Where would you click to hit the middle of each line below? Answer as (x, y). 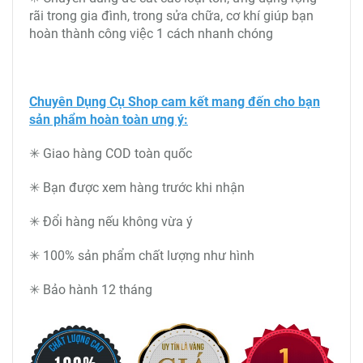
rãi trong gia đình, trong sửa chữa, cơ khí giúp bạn (171, 16)
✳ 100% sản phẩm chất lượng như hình (142, 256)
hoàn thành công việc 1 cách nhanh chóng (153, 34)
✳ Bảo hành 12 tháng (91, 290)
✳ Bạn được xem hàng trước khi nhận (137, 188)
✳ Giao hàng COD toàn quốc (111, 154)
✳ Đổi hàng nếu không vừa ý (111, 222)
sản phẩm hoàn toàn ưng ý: (109, 120)
